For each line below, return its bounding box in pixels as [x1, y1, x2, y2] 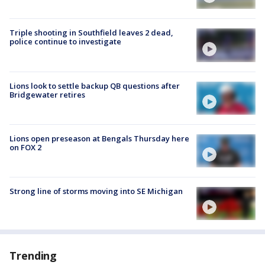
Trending [9, 248, 57, 263]
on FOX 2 [9, 141, 41, 153]
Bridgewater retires [9, 89, 85, 100]
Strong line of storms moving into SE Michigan [9, 186, 183, 197]
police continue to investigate [9, 36, 121, 47]
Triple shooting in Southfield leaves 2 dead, [9, 27, 173, 38]
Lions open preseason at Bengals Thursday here [9, 132, 189, 144]
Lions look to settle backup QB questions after [9, 80, 180, 91]
